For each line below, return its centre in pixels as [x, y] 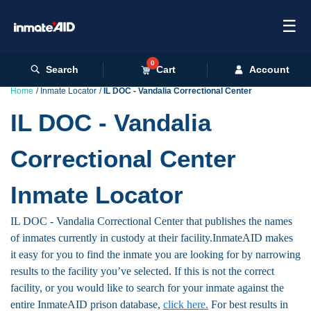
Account [270, 69]
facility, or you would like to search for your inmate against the [147, 288]
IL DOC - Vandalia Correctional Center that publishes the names [151, 221]
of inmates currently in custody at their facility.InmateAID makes [152, 238]
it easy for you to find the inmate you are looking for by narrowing [155, 254]
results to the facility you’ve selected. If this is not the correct [142, 271]
